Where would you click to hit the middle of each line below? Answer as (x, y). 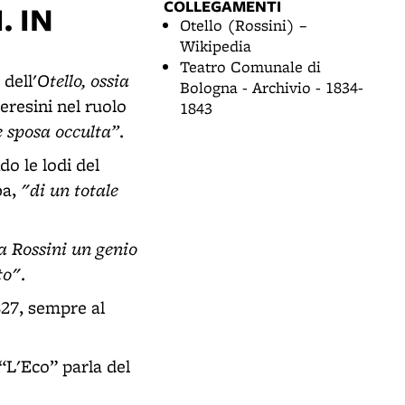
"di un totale (70, 189)
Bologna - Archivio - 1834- (272, 87)
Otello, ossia (83, 80)
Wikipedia (216, 46)
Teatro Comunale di (250, 66)
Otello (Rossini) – (243, 25)
